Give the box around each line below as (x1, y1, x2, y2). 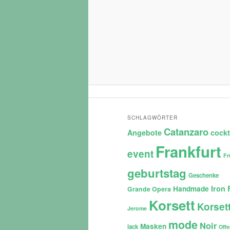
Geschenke (188, 170, 219, 180)
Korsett (149, 195, 195, 215)
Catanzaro (164, 124, 208, 139)
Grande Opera (127, 184, 171, 194)
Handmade (173, 183, 209, 194)
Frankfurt (156, 140, 221, 162)
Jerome (127, 204, 147, 212)
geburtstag (127, 164, 186, 181)
